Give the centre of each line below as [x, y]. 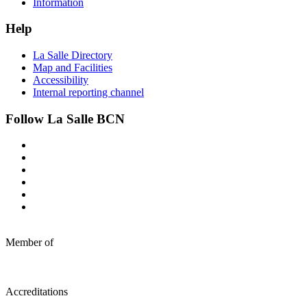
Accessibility [61, 79]
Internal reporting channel [88, 92]
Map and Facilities [73, 67]
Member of [29, 243]
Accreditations [37, 292]
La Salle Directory [73, 55]
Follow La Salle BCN [65, 119]
